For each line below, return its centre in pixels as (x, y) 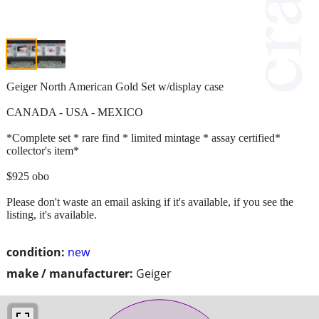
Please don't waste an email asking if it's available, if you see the (150, 202)
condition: (36, 252)
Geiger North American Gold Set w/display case (115, 86)
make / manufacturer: (70, 273)
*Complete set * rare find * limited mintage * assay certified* (143, 137)
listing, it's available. (52, 214)
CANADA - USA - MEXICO (75, 112)
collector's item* (43, 150)
